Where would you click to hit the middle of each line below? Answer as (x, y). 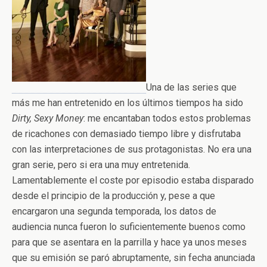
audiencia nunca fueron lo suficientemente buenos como (129, 227)
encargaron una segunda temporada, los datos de (114, 211)
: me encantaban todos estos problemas (167, 118)
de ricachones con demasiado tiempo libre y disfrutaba (126, 134)
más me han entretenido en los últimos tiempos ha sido (128, 103)
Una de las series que (191, 87)
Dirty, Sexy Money (48, 118)
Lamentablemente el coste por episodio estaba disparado (133, 180)
